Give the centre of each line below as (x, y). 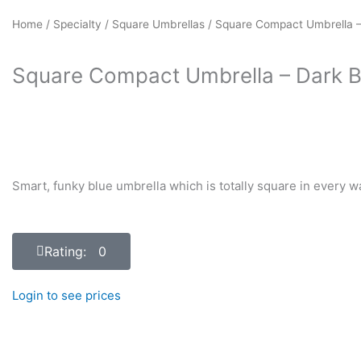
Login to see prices (66, 296)
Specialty (77, 25)
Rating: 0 (75, 252)
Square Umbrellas (158, 25)
